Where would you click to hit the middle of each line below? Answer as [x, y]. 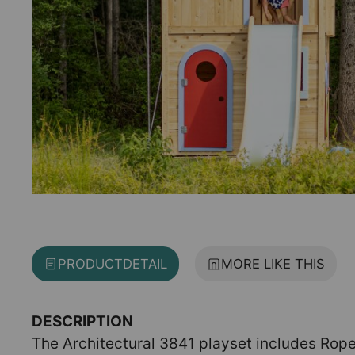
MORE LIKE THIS [273, 264]
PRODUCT [90, 264]
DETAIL [145, 264]
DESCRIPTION [82, 321]
